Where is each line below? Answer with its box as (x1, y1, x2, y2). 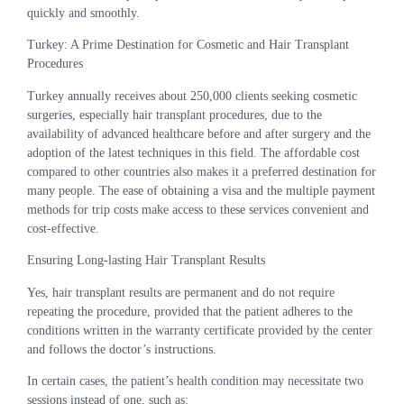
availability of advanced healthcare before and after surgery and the (27, 126, 371, 141)
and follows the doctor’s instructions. (27, 342, 216, 356)
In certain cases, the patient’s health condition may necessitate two (27, 373, 363, 388)
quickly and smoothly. (27, 5, 140, 20)
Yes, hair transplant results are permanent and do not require (27, 285, 335, 299)
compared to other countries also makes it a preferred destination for (27, 164, 376, 179)
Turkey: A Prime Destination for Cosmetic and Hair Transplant (27, 38, 349, 52)
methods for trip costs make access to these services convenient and (27, 202, 369, 216)
